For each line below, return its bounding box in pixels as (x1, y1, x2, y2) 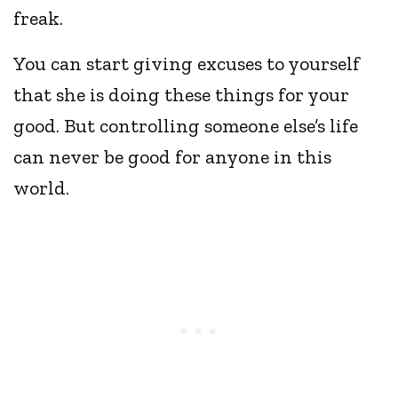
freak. (13, 6, 68, 31)
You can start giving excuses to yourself (13, 52, 361, 76)
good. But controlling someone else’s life (13, 114, 359, 139)
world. (13, 176, 75, 201)
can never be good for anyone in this (13, 145, 332, 170)
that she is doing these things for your (13, 83, 350, 107)
